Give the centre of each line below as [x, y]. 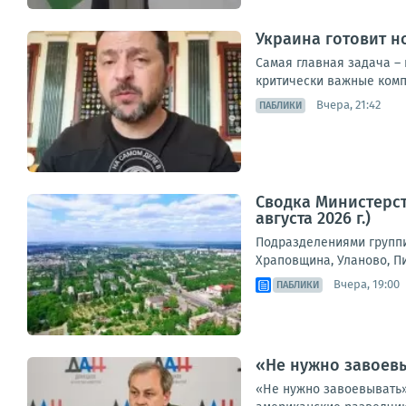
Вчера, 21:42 [348, 105]
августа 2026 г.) [313, 218]
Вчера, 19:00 [367, 285]
